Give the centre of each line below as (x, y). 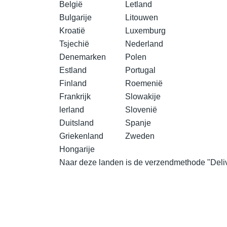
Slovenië (141, 110)
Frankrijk (75, 97)
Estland (73, 70)
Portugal (140, 70)
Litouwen (142, 17)
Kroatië (72, 31)
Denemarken (83, 57)
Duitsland (77, 123)
